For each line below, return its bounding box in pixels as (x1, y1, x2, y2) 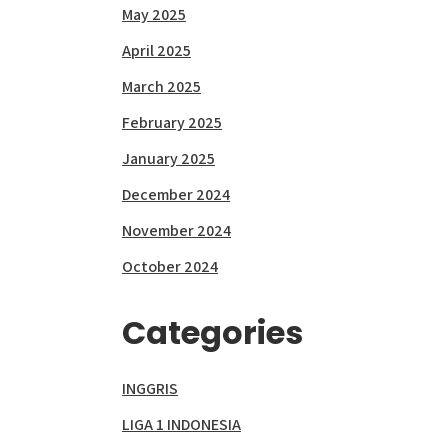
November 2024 (122, 220, 231, 241)
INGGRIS (122, 378, 178, 399)
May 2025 (122, 4, 186, 25)
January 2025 (122, 148, 215, 169)
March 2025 (122, 76, 201, 97)
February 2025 (122, 112, 222, 133)
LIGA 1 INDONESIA (122, 414, 241, 435)
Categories (122, 310, 303, 355)
